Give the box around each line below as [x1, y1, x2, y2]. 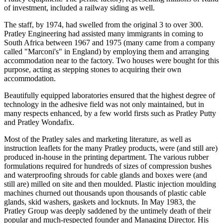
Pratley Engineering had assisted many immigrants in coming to [4, 29, 203, 38]
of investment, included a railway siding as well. [4, 3, 155, 12]
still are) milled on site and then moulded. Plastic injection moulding [4, 180, 216, 188]
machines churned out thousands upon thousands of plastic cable [4, 189, 206, 197]
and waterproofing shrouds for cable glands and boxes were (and [4, 171, 207, 179]
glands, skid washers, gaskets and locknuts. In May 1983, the [4, 198, 196, 206]
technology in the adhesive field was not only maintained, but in [4, 100, 204, 109]
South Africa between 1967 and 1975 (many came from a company [4, 38, 215, 47]
